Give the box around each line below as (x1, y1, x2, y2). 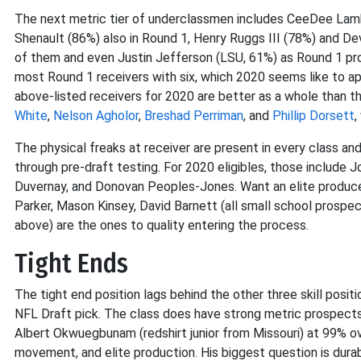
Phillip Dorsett (272, 108, 355, 123)
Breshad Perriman (144, 108, 243, 123)
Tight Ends (15, 248, 128, 279)
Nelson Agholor (53, 108, 139, 123)
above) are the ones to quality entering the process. (15, 218, 309, 233)
